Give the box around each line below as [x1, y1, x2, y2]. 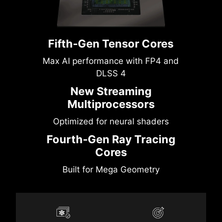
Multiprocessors [67, 98, 155, 111]
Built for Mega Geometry [62, 165, 160, 175]
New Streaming [70, 85, 152, 98]
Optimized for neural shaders [53, 116, 169, 127]
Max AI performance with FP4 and [43, 56, 179, 66]
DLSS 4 [96, 68, 126, 79]
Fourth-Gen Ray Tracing [46, 133, 175, 146]
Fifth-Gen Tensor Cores [48, 37, 174, 51]
